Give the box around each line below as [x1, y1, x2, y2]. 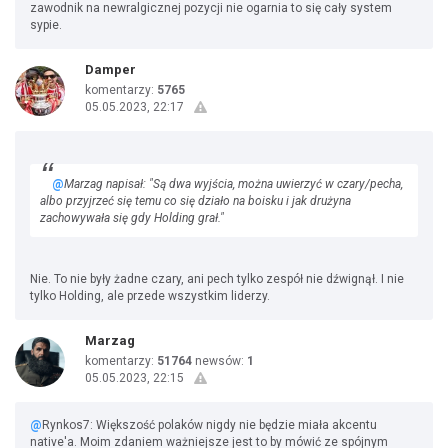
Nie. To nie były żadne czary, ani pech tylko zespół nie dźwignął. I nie [30, 272, 404, 286]
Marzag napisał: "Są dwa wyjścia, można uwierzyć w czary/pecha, [64, 177, 403, 191]
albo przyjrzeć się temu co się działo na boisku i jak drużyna [40, 194, 351, 208]
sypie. [30, 18, 62, 32]
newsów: [192, 354, 247, 368]
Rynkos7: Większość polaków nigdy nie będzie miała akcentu [42, 418, 377, 432]
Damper [85, 62, 136, 77]
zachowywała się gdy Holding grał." [40, 211, 224, 225]
